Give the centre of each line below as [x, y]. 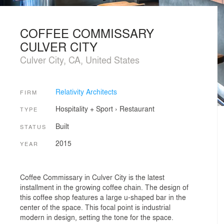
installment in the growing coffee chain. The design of [104, 187]
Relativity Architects [86, 91]
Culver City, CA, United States [80, 59]
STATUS [33, 126]
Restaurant [137, 109]
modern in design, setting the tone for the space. [97, 217]
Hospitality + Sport [84, 109]
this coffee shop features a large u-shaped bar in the [103, 197]
